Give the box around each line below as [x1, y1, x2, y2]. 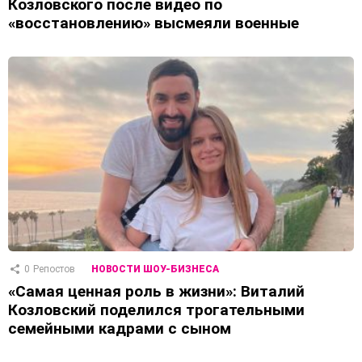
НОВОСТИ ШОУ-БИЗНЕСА [91, 263, 219, 276]
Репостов [33, 263, 75, 276]
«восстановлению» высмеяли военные [8, 14, 299, 33]
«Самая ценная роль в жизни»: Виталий [8, 282, 305, 301]
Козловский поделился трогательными [8, 301, 305, 320]
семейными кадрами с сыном [8, 319, 231, 339]
